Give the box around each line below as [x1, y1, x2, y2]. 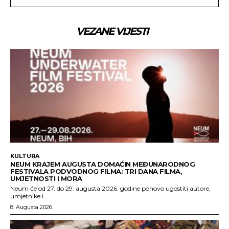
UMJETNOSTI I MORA [10, 174, 82, 183]
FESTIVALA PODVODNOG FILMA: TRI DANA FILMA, [10, 167, 182, 176]
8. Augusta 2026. [10, 203, 53, 211]
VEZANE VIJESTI [76, 25, 148, 37]
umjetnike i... [10, 192, 48, 200]
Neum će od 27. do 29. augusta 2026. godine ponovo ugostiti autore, [10, 185, 211, 193]
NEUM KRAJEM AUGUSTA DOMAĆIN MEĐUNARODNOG [10, 160, 195, 169]
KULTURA [10, 152, 39, 160]
